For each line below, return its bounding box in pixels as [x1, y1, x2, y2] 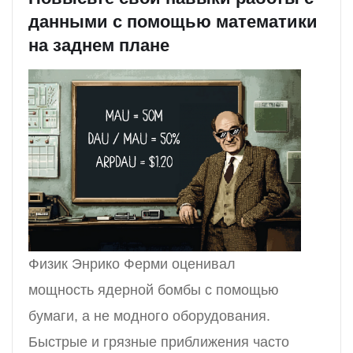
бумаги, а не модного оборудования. [28, 307, 270, 324]
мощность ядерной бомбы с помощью [28, 281, 279, 298]
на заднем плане [28, 35, 169, 56]
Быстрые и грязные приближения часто [28, 333, 289, 350]
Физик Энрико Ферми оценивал [28, 255, 236, 272]
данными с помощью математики [28, 12, 318, 32]
